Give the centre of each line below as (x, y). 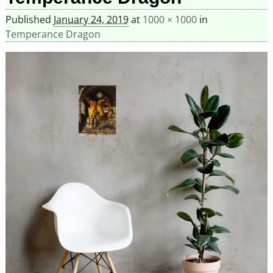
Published (29, 20)
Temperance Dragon (53, 34)
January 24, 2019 (91, 20)
